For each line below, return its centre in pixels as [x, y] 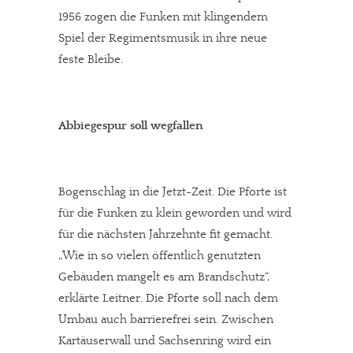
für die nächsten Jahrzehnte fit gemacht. [165, 234]
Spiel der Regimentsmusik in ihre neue [163, 38]
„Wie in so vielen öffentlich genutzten [160, 256]
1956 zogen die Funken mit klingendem [163, 17]
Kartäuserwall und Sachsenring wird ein [165, 341]
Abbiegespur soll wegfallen [131, 126]
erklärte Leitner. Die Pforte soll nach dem [168, 298]
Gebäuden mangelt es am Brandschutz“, [164, 277]
